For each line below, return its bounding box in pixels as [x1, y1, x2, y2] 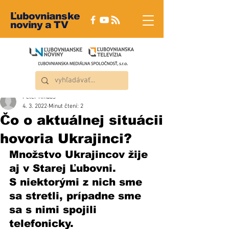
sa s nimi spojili [9, 204, 100, 215]
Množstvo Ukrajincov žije [9, 149, 151, 160]
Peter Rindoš [22, 94, 56, 101]
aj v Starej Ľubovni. [9, 163, 120, 174]
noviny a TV [10, 19, 68, 30]
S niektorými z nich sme [9, 176, 146, 188]
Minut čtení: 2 [49, 103, 83, 110]
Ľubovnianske [10, 11, 80, 21]
